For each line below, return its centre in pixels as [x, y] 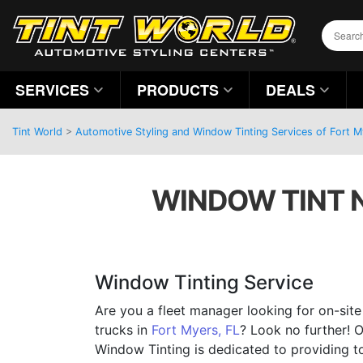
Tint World [37, 132]
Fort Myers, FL [196, 330]
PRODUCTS [177, 90]
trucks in [123, 330]
